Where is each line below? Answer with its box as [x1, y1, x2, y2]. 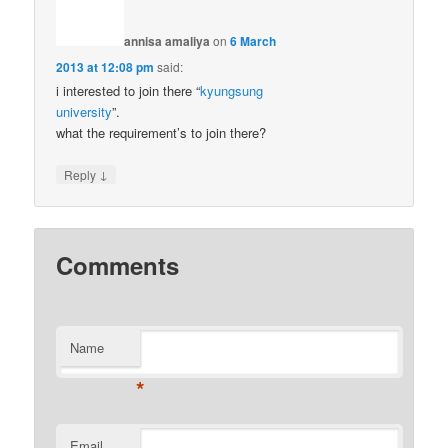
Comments [56, 248, 180, 283]
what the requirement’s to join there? [56, 122, 267, 142]
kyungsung [200, 80, 264, 100]
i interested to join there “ [56, 80, 201, 100]
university [56, 101, 113, 121]
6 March [230, 31, 277, 50]
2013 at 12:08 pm [56, 57, 155, 76]
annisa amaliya [124, 31, 211, 50]
